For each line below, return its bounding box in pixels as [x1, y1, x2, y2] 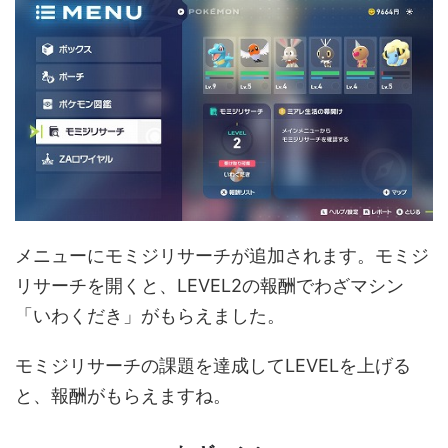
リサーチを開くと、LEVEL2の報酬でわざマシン [15, 275, 404, 297]
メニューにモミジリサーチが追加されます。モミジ [15, 245, 429, 267]
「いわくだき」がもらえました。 [15, 305, 285, 327]
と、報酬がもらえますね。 [15, 385, 231, 407]
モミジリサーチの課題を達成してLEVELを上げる [15, 355, 411, 377]
